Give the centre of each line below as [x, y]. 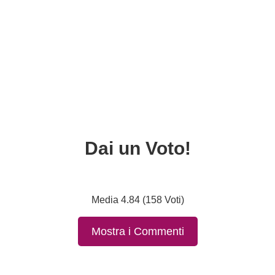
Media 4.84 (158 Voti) [137, 199]
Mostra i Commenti [137, 231]
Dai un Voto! [137, 148]
